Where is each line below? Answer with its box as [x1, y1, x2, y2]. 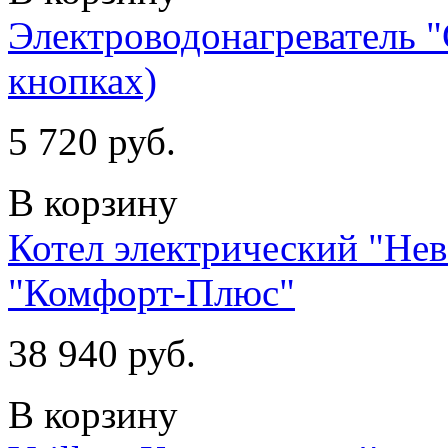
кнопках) [8, 58, 157, 102]
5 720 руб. [8, 119, 176, 163]
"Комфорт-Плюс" [8, 270, 295, 314]
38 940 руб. [8, 331, 196, 375]
